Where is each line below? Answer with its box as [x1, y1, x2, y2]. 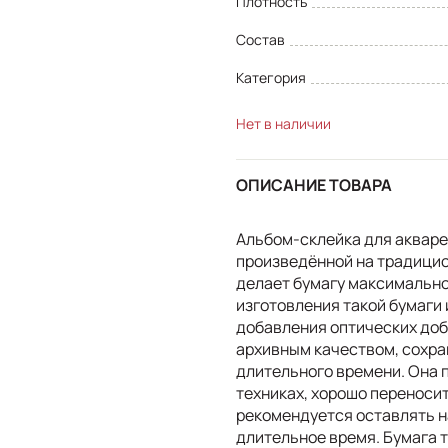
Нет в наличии [236, 113, 331, 133]
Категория [236, 67, 306, 87]
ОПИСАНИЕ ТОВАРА [236, 174, 392, 197]
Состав [236, 29, 285, 49]
